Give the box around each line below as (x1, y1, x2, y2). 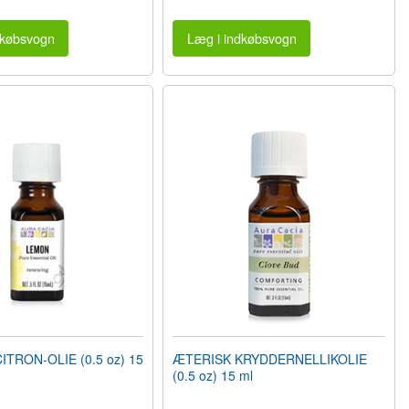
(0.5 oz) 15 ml (173, 366, 254, 385)
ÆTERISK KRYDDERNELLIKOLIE (173, 350, 368, 369)
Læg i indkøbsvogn (186, 28, 297, 48)
